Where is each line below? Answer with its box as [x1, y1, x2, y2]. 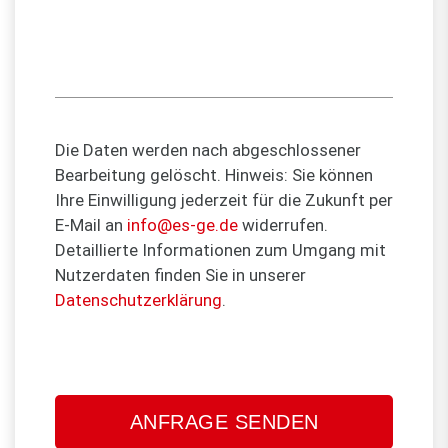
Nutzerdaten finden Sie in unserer [55, 264, 306, 285]
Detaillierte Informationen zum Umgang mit [55, 239, 386, 260]
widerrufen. [238, 214, 328, 235]
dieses [56, 405, 106, 426]
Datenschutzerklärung [55, 289, 222, 310]
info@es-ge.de [127, 214, 238, 235]
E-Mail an [55, 214, 127, 235]
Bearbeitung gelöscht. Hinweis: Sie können [55, 164, 373, 185]
